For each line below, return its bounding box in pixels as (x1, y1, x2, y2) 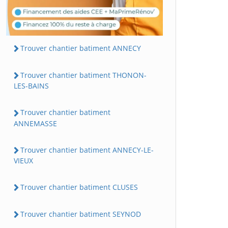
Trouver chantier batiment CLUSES (20, 182, 138, 192)
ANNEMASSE (14, 118, 57, 128)
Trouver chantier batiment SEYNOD (20, 209, 141, 219)
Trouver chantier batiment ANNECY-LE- (20, 145, 154, 155)
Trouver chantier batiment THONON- (20, 70, 147, 80)
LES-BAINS (14, 81, 49, 91)
